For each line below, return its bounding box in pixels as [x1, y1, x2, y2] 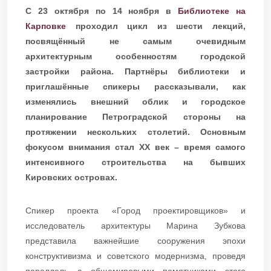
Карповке [25, 21, 76, 31]
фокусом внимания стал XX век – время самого [25, 142, 246, 152]
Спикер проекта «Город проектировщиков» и [25, 205, 246, 215]
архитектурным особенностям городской [25, 51, 246, 61]
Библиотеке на [178, 5, 246, 16]
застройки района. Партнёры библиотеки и [25, 66, 246, 76]
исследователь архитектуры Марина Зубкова [25, 220, 246, 230]
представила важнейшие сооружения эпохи [25, 235, 246, 246]
